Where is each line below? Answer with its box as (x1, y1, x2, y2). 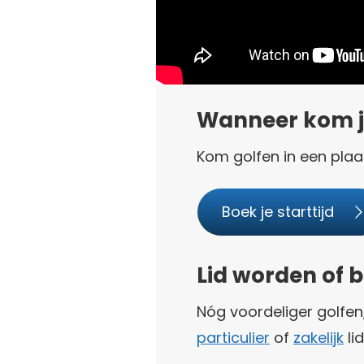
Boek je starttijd (222, 201, 334, 222)
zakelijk (293, 327, 344, 348)
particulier (197, 327, 270, 348)
